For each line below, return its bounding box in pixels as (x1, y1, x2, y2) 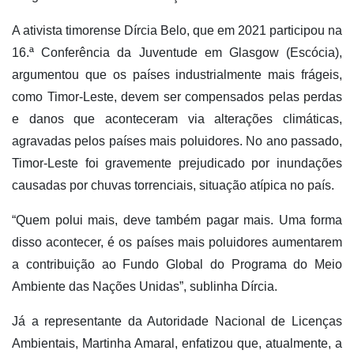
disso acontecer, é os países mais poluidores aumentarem (12, 235, 342, 249)
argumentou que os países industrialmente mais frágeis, (12, 67, 342, 81)
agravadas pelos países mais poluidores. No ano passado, (12, 134, 342, 148)
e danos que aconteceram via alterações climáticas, (12, 111, 342, 126)
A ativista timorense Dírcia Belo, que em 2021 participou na (12, 23, 342, 37)
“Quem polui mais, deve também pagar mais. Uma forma (12, 213, 342, 227)
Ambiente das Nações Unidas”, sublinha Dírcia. (12, 279, 277, 293)
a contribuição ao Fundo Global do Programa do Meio (12, 257, 342, 271)
